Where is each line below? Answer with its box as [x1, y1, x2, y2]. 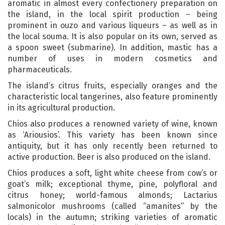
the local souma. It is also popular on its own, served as [8, 31, 217, 41]
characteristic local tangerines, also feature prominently [8, 91, 217, 101]
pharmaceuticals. [8, 64, 72, 74]
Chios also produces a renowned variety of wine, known [8, 119, 217, 129]
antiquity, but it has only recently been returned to [8, 141, 217, 151]
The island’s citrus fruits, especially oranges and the [8, 80, 217, 90]
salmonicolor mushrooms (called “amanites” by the [8, 201, 217, 211]
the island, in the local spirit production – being [8, 9, 217, 19]
